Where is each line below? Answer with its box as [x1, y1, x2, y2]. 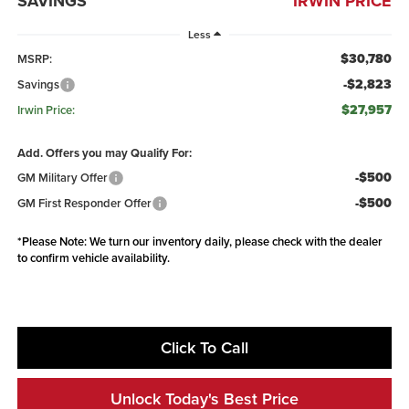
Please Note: [21, 232, 87, 250]
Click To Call [161, 335, 248, 359]
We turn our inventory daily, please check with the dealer [86, 232, 383, 250]
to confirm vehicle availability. [16, 248, 170, 267]
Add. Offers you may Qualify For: [16, 143, 192, 162]
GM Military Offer [16, 168, 108, 186]
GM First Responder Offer [16, 194, 152, 212]
